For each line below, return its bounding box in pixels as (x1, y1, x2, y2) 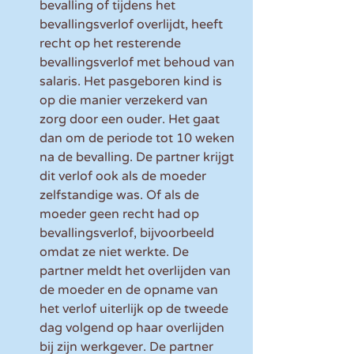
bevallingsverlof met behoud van (40, 55, 238, 71)
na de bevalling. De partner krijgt (40, 149, 237, 166)
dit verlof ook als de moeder (40, 168, 209, 185)
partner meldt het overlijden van (40, 263, 234, 280)
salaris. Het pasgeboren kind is (40, 73, 225, 90)
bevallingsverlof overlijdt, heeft (40, 17, 226, 33)
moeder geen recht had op (40, 206, 202, 223)
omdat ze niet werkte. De (40, 244, 192, 261)
